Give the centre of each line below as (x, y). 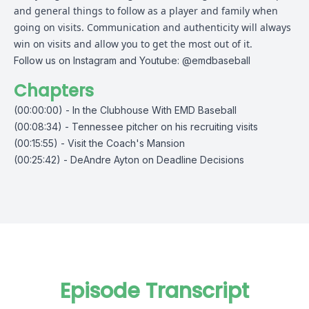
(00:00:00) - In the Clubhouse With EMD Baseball (125, 110)
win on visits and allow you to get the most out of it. (133, 44)
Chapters (54, 91)
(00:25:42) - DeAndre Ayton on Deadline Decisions (129, 160)
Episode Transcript (154, 291)
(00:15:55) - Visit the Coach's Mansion (99, 143)
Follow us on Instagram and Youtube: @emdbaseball (132, 60)
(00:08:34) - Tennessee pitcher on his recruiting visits (136, 127)
